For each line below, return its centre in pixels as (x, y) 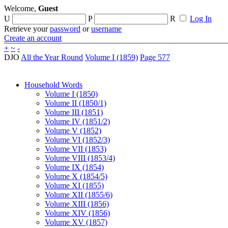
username (106, 29)
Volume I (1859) (111, 57)
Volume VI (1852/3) (77, 140)
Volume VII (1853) (76, 149)
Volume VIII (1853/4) (80, 158)
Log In (201, 19)
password (65, 29)
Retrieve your (27, 29)
